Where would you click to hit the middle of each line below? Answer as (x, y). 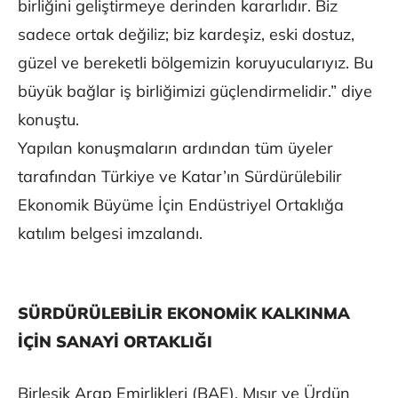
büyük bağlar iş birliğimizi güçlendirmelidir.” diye (195, 91)
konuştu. (48, 119)
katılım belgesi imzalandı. (110, 233)
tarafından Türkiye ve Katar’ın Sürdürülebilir (180, 176)
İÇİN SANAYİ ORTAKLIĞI (115, 341)
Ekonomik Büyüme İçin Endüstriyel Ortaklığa (181, 204)
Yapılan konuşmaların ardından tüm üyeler (175, 147)
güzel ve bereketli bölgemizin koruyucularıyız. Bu (195, 62)
